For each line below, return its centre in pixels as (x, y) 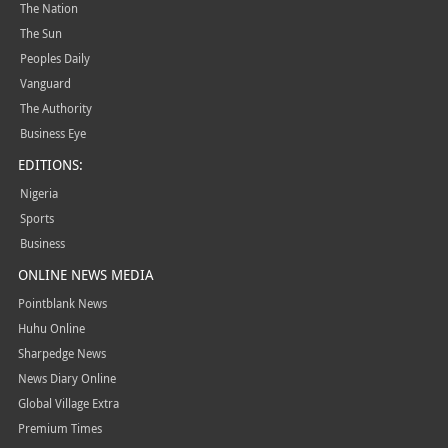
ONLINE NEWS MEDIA (85, 274)
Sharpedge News (61, 353)
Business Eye (52, 133)
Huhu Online (51, 328)
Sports (36, 218)
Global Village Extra (68, 403)
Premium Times (59, 428)
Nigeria (38, 193)
